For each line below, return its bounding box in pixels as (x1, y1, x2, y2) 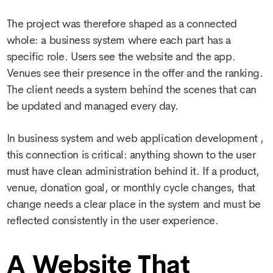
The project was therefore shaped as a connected (6, 16, 237, 31)
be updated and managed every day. (6, 98, 179, 113)
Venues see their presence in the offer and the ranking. (6, 65, 263, 80)
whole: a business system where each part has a (6, 32, 231, 48)
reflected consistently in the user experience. (6, 213, 219, 228)
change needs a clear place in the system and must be (6, 196, 261, 211)
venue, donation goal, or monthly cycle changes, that (6, 180, 255, 195)
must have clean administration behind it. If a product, (6, 163, 260, 179)
